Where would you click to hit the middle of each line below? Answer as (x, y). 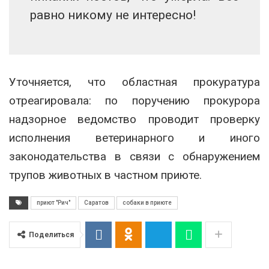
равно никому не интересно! (113, 15)
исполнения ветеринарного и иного (134, 138)
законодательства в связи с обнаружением (134, 157)
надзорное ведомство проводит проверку (134, 119)
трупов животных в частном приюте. (105, 175)
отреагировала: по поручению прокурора (134, 101)
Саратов (96, 203)
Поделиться (51, 235)
